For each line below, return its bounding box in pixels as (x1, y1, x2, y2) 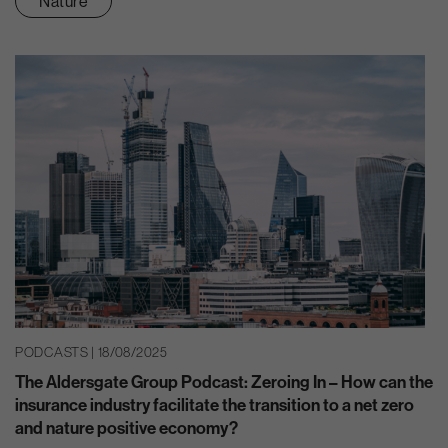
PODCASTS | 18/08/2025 (15, 344, 168, 361)
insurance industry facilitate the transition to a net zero (15, 393, 414, 415)
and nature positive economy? (15, 416, 238, 438)
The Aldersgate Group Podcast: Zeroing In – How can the (15, 370, 433, 392)
